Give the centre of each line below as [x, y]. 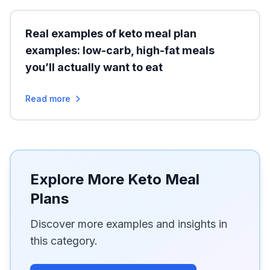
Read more [48, 99]
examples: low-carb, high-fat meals [120, 50]
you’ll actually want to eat [94, 67]
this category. [64, 241]
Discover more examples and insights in [129, 224]
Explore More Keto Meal [115, 179]
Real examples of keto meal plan [111, 33]
